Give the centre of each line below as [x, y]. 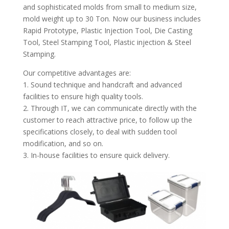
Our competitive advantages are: [77, 73]
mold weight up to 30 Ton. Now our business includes [112, 19]
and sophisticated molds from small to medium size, [110, 7]
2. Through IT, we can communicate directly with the [110, 108]
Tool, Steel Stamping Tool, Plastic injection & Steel [107, 42]
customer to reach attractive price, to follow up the [107, 120]
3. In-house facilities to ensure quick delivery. [96, 155]
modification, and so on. [63, 143]
